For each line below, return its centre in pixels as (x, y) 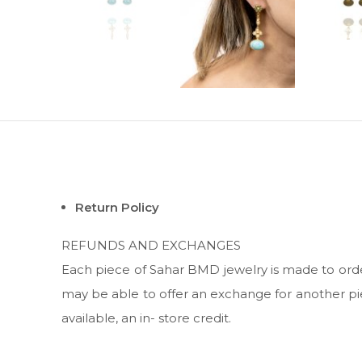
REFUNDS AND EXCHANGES (151, 245)
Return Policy (117, 207)
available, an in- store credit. (146, 318)
